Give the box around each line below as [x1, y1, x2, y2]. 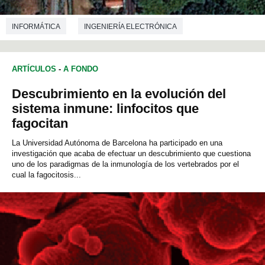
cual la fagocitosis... [12, 170, 81, 180]
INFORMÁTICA [12, 22, 60, 31]
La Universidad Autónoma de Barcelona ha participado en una [12, 138, 222, 148]
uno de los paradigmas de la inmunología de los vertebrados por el [12, 160, 239, 169]
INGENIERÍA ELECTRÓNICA [84, 22, 177, 31]
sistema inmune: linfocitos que [12, 101, 199, 117]
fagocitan [12, 116, 68, 131]
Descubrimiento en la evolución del [12, 86, 226, 102]
